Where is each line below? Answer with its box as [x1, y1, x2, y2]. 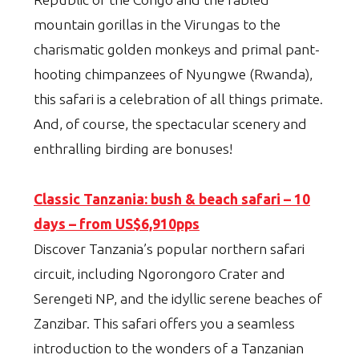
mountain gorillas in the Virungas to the [34, 17, 280, 33]
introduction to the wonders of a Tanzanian [34, 341, 304, 357]
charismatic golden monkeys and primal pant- [34, 42, 320, 58]
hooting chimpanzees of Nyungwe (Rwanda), [34, 67, 313, 83]
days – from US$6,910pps [34, 216, 200, 232]
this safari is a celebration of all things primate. [34, 91, 323, 107]
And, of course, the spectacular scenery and [34, 116, 307, 132]
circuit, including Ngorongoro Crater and [34, 266, 285, 282]
